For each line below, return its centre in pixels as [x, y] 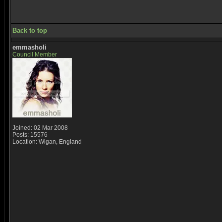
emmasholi [29, 47]
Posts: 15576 [30, 135]
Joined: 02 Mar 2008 [40, 128]
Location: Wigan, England [47, 142]
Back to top [30, 30]
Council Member [35, 55]
